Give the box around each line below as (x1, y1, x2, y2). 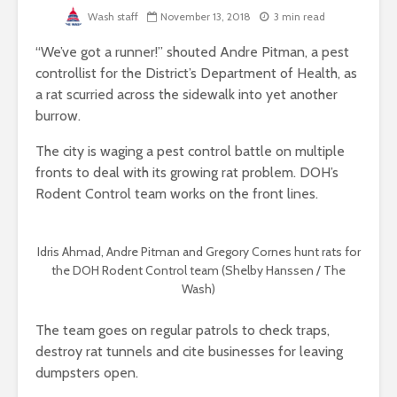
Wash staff (88, 10, 138, 24)
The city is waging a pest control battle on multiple (35, 143, 345, 160)
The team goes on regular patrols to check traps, (35, 322, 330, 339)
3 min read (274, 10, 325, 24)
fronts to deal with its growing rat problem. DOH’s (35, 164, 339, 182)
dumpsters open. (35, 364, 138, 382)
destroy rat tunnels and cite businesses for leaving (35, 343, 343, 361)
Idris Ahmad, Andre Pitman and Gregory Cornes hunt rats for (36, 244, 361, 261)
